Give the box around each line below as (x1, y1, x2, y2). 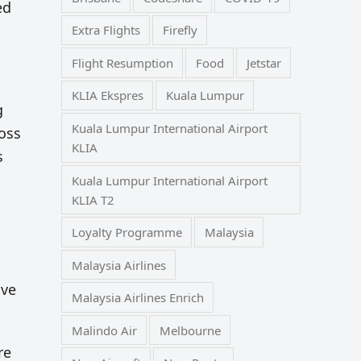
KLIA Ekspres (71, 87, 143, 104)
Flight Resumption (71, 54, 173, 71)
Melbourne (159, 322, 221, 338)
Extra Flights (71, 22, 140, 39)
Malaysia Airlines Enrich (71, 289, 204, 306)
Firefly (162, 22, 197, 39)
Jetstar (246, 54, 281, 71)
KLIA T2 (71, 191, 114, 208)
